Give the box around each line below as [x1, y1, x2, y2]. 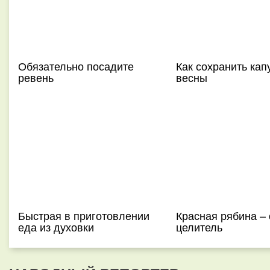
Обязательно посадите [18, 58, 134, 74]
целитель [175, 219, 222, 234]
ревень [18, 69, 54, 85]
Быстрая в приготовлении [18, 207, 149, 223]
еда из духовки [18, 219, 94, 234]
